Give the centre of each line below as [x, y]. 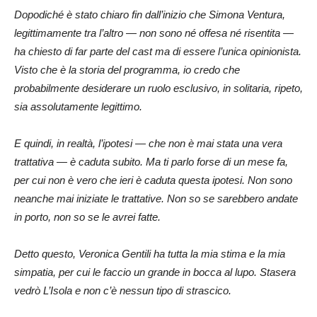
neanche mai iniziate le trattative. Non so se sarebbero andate [156, 198]
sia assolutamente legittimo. [78, 106]
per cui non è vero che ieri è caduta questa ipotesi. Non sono [153, 180]
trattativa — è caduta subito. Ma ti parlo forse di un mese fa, [151, 161]
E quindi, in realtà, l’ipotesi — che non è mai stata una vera [148, 143]
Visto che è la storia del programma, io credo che [127, 69]
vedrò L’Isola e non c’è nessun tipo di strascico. [123, 290]
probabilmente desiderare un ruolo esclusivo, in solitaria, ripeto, [158, 88]
